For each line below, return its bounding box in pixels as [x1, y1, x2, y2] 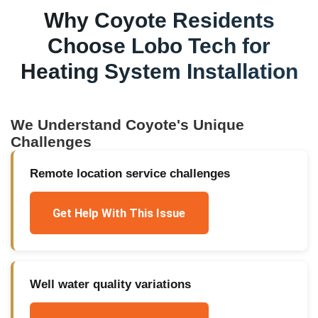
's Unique [177, 116, 245, 133]
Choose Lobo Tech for [48, 33, 270, 58]
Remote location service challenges [29, 166, 230, 180]
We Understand [11, 116, 126, 133]
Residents [166, 8, 275, 33]
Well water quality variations [29, 278, 191, 292]
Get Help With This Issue [53, 206, 186, 221]
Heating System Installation [20, 59, 298, 84]
